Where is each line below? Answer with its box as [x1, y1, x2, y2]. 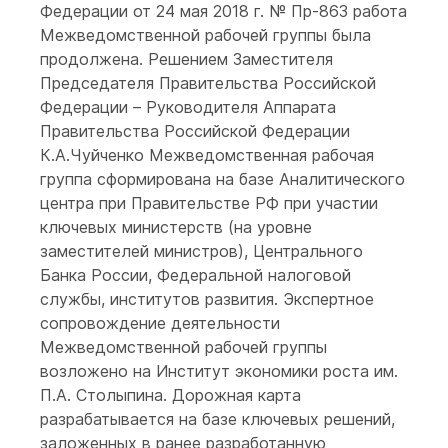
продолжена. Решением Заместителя [40, 49, 333, 69]
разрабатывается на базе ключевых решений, [40, 409, 395, 429]
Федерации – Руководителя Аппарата [40, 97, 336, 117]
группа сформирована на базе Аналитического [40, 169, 405, 189]
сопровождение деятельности [40, 313, 280, 333]
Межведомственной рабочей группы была [40, 25, 371, 45]
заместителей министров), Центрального [40, 241, 363, 261]
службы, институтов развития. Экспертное [40, 289, 374, 309]
